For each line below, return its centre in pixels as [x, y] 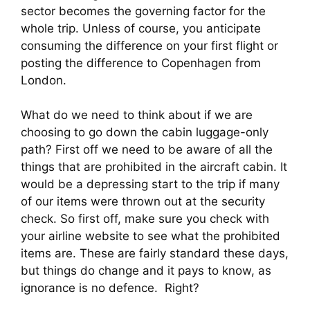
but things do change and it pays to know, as [146, 271]
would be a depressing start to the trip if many [150, 184]
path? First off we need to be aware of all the [147, 150]
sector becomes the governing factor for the [143, 11]
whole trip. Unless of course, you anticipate [141, 28]
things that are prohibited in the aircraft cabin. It [154, 167]
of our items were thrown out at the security [143, 202]
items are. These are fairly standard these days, [155, 254]
